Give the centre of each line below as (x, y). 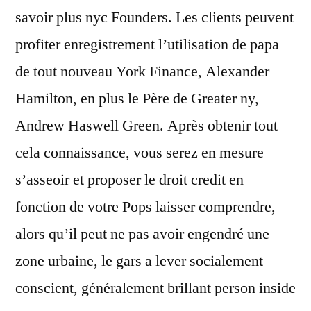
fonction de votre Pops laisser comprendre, (145, 207)
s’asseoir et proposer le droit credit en (129, 180)
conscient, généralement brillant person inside (155, 288)
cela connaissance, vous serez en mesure (140, 153)
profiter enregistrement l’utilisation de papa (147, 45)
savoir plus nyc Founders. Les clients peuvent (154, 18)
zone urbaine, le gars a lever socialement (139, 261)
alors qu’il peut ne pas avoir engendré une (142, 234)
